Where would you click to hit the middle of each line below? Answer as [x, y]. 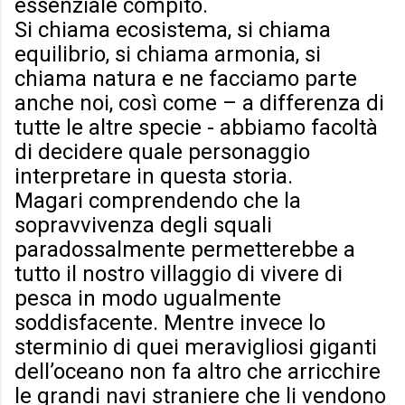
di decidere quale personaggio [162, 152]
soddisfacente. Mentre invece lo [170, 323]
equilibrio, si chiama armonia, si [168, 55]
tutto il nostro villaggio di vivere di [179, 274]
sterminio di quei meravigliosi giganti [196, 348]
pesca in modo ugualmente [148, 299]
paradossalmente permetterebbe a [185, 250]
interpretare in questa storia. [154, 177]
